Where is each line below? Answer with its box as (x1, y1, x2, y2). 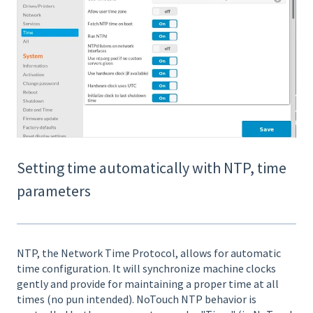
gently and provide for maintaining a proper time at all (17, 277, 279, 291)
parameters (17, 181, 91, 201)
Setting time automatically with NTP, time (17, 158, 286, 178)
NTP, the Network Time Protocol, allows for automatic (17, 246, 281, 261)
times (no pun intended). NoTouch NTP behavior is (17, 292, 256, 307)
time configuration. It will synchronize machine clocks (17, 261, 276, 276)
